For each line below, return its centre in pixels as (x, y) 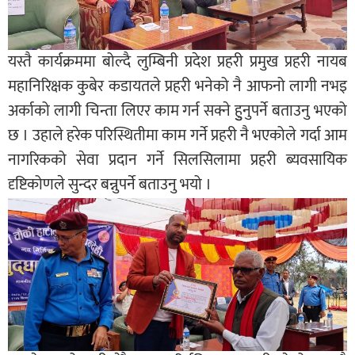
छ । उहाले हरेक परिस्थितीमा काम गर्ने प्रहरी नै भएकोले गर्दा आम (177, 136)
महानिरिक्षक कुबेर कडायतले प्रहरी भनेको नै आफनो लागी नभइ (177, 87)
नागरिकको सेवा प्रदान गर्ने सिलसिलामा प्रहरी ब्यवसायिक (177, 160)
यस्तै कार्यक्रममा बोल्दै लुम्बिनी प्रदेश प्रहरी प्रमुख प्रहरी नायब (177, 62)
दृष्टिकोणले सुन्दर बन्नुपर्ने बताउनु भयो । (110, 185)
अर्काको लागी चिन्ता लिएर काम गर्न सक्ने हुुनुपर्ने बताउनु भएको (177, 111)
